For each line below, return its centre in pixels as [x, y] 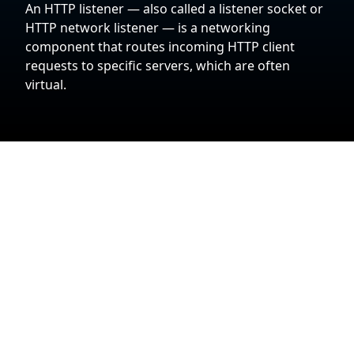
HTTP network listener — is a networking [148, 28]
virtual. [46, 85]
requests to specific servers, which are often [158, 66]
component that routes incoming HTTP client [160, 47]
